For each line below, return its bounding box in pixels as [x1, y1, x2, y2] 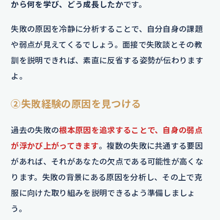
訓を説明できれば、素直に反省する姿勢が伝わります [11, 55, 204, 65]
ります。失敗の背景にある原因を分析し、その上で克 [11, 172, 203, 182]
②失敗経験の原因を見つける [11, 97, 141, 110]
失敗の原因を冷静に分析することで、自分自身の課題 [11, 24, 203, 33]
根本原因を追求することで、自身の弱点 [59, 125, 203, 135]
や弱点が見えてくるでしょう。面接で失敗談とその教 [11, 39, 203, 49]
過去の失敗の [11, 125, 59, 135]
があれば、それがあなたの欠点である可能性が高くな [11, 156, 204, 166]
